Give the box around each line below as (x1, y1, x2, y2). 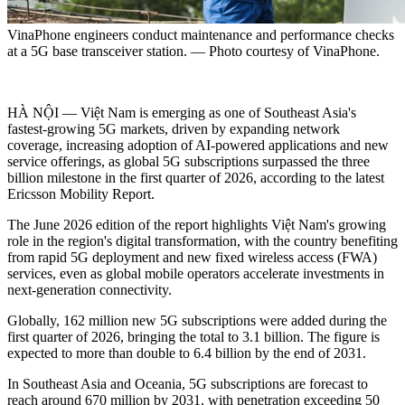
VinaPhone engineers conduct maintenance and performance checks (7, 27, 394, 43)
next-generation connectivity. (7, 282, 172, 298)
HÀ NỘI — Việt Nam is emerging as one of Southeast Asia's (7, 105, 356, 121)
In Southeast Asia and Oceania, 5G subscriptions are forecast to (7, 376, 368, 392)
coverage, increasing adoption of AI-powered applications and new (7, 137, 389, 154)
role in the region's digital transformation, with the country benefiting (7, 233, 398, 250)
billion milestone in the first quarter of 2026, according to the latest (7, 170, 384, 186)
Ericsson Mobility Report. (7, 186, 155, 202)
